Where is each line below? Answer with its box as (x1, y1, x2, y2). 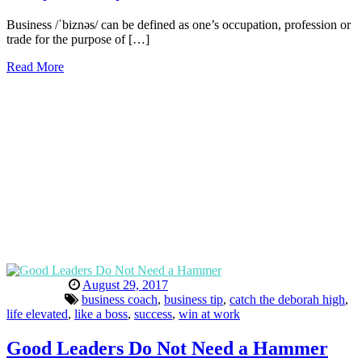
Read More (6, 59, 64, 74)
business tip (164, 292, 223, 306)
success (134, 306, 172, 321)
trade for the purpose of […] (6, 32, 149, 46)
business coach (82, 292, 158, 306)
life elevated (6, 306, 68, 321)
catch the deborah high (229, 292, 345, 306)
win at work (179, 306, 240, 321)
